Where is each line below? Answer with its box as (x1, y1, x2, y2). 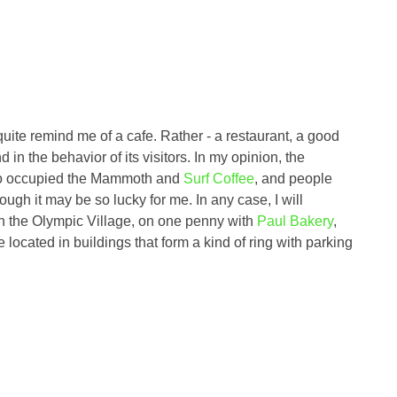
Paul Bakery (257, 214, 333, 229)
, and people (254, 171, 332, 186)
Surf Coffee (183, 171, 254, 186)
